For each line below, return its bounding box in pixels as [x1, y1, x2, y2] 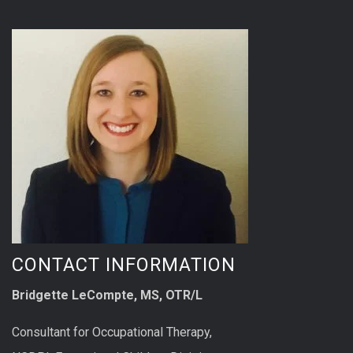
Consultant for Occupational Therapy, [12, 325, 212, 340]
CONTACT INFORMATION [12, 253, 236, 276]
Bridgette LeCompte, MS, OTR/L [12, 287, 203, 303]
